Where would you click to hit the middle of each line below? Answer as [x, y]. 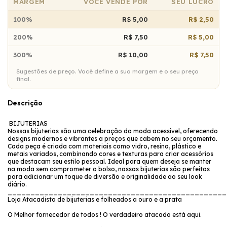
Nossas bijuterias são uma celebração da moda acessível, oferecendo [113, 131]
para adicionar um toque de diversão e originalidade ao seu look [105, 176]
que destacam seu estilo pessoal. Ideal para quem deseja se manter [109, 161]
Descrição [25, 103]
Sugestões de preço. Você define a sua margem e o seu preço [107, 71]
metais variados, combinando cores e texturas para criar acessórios [110, 154]
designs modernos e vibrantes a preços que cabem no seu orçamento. [112, 138]
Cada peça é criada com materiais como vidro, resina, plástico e [104, 146]
